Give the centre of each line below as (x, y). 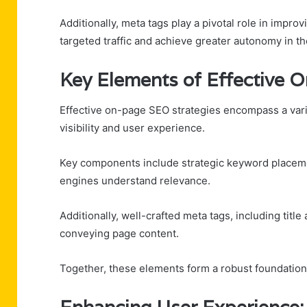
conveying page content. (119, 234)
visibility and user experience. (132, 128)
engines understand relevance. (135, 181)
